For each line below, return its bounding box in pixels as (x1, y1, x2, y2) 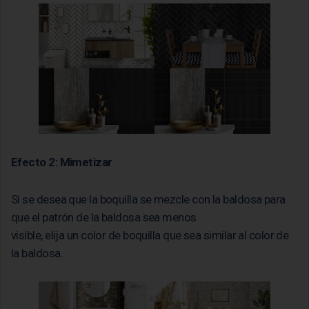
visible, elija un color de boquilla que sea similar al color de (11, 228, 289, 242)
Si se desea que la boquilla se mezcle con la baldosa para (11, 192, 286, 206)
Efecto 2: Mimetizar (11, 154, 112, 169)
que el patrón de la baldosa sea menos (11, 210, 197, 224)
